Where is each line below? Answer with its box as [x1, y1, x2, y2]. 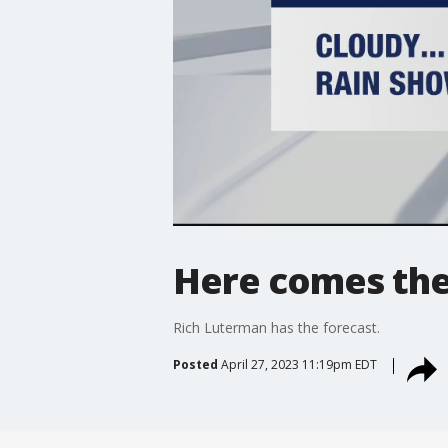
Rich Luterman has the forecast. [172, 317, 380, 337]
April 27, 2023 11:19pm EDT [220, 355, 377, 373]
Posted [172, 355, 218, 373]
